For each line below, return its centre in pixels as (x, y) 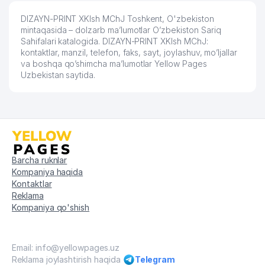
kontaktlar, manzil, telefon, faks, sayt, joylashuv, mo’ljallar (129, 52)
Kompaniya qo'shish (51, 207)
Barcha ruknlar (40, 160)
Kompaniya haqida (48, 172)
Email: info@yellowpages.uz (66, 247)
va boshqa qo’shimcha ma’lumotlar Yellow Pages (114, 64)
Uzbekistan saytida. (58, 75)
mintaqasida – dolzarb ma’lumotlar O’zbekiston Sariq (121, 30)
